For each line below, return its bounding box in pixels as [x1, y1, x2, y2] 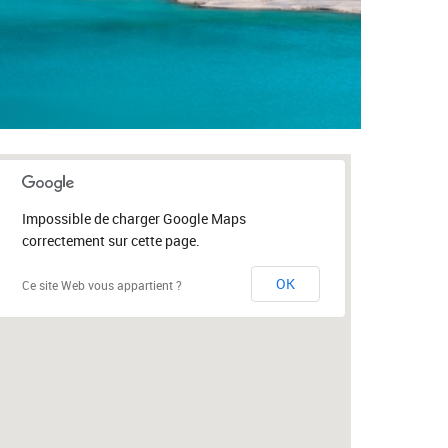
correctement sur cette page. [22, 231, 200, 250]
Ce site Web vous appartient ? [22, 277, 182, 293]
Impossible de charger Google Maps [22, 209, 246, 228]
